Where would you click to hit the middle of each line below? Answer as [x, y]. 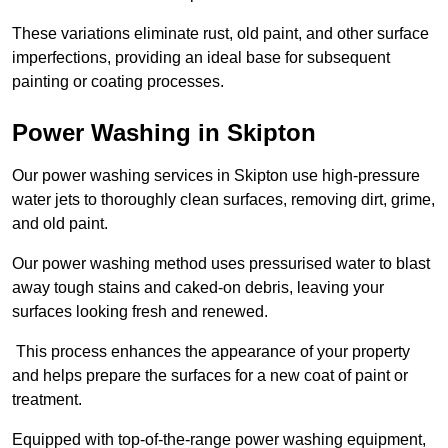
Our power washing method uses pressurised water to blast [221, 263]
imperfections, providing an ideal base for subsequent [201, 57]
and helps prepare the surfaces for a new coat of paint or [210, 375]
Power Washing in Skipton [164, 132]
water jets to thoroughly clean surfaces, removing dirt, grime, [223, 199]
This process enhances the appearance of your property [211, 351]
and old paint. [60, 223]
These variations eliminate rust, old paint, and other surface [220, 33]
